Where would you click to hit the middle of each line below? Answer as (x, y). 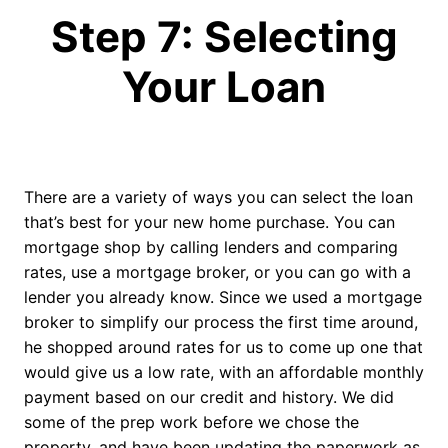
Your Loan (224, 87)
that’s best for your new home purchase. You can (209, 222)
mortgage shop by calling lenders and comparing (211, 247)
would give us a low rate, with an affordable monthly (224, 372)
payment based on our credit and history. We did (209, 397)
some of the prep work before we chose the (191, 422)
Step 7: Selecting (224, 37)
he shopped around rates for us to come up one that (223, 347)
